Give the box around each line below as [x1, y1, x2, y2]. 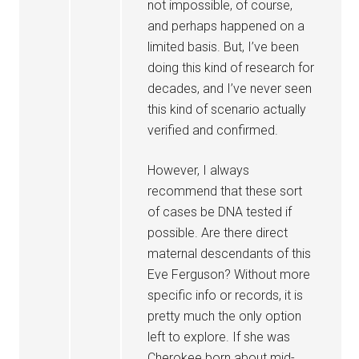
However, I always [147, 163, 250, 178]
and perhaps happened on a [147, 18, 305, 34]
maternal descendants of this [147, 246, 312, 261]
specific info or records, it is [147, 288, 304, 303]
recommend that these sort [147, 184, 303, 199]
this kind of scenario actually [147, 102, 307, 117]
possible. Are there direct [147, 225, 288, 240]
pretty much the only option [147, 309, 302, 324]
